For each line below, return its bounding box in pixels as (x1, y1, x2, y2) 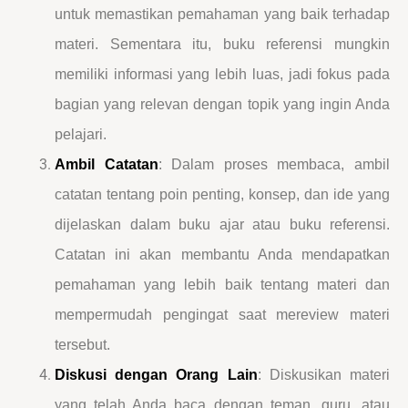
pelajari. (55, 126, 107, 142)
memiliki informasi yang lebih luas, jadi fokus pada (55, 66, 390, 82)
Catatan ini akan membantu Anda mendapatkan (55, 246, 390, 262)
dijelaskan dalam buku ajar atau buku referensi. (55, 216, 390, 232)
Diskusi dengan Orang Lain (55, 366, 258, 382)
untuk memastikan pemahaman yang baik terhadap (55, 5, 390, 22)
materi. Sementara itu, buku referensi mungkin (55, 36, 390, 52)
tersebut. (55, 336, 110, 352)
